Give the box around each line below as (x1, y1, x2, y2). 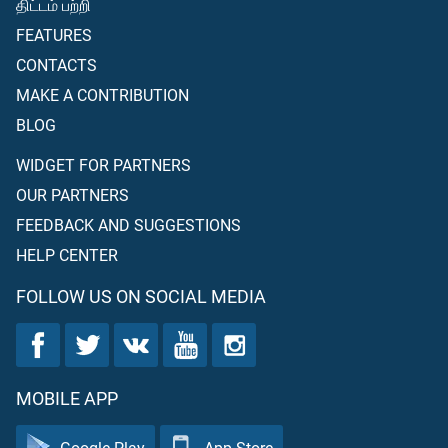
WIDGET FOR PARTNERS (16, 154, 191, 175)
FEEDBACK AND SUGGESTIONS (16, 214, 241, 235)
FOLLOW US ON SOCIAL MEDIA (16, 284, 266, 308)
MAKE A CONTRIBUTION (16, 84, 189, 105)
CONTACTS (16, 54, 97, 75)
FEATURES (16, 24, 92, 45)
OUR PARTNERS (16, 184, 129, 205)
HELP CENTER (16, 244, 118, 265)
